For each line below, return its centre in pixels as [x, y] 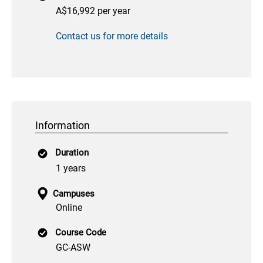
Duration [72, 153]
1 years [71, 168]
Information [63, 126]
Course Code [81, 232]
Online [69, 207]
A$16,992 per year [93, 11]
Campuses [74, 193]
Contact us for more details [112, 36]
